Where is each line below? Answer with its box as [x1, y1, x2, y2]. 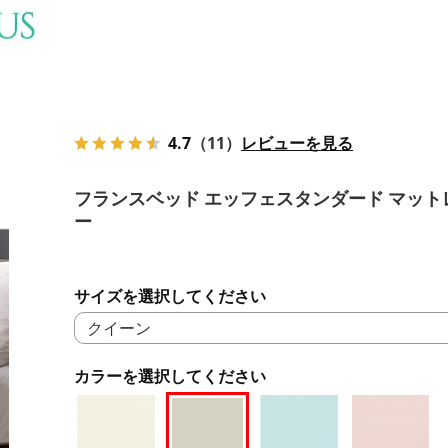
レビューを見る [241, 131, 353, 154]
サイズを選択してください [74, 285, 266, 306]
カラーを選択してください [74, 365, 266, 386]
